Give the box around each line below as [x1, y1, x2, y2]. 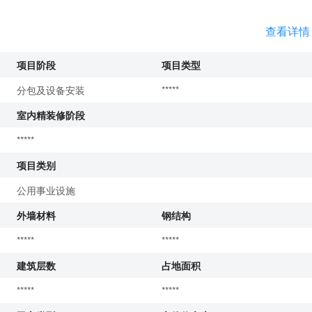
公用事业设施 [17, 183, 75, 198]
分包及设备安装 [17, 83, 85, 97]
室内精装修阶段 [17, 108, 85, 123]
